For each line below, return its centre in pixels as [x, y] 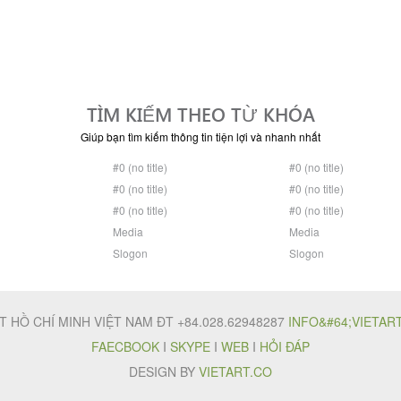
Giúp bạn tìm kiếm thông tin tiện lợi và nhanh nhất [200, 137]
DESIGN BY [164, 372]
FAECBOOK [125, 347]
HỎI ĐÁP [285, 347]
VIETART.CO [235, 372]
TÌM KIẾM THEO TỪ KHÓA [200, 114]
